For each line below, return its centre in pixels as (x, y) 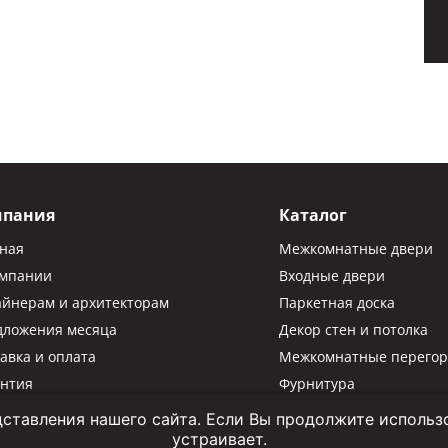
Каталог (312, 215)
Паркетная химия (339, 411)
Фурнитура (316, 384)
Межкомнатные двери (355, 249)
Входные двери (331, 276)
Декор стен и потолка (353, 330)
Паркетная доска (336, 303)
